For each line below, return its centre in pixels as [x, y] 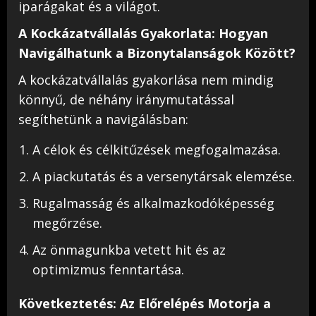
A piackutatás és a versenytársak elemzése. [164, 176]
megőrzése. [67, 223]
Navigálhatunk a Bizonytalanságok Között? [157, 53]
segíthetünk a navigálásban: [103, 119]
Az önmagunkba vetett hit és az [129, 250]
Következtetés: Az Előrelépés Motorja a [145, 303]
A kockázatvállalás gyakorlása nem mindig [146, 80]
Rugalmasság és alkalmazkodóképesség [153, 203]
